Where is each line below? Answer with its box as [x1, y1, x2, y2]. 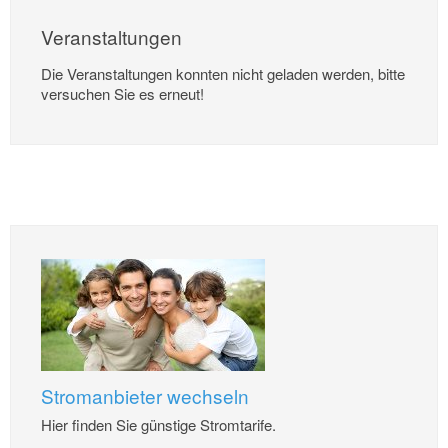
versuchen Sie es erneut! [41, 82, 204, 104]
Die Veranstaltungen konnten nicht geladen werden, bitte [41, 62, 405, 84]
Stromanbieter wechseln [41, 382, 250, 410]
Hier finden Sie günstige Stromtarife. [41, 413, 277, 435]
